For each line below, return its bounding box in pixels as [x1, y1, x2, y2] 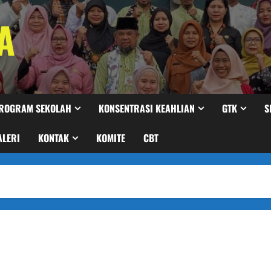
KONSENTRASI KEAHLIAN [99, 101, 195, 116]
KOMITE [96, 131, 125, 145]
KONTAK [38, 131, 69, 145]
